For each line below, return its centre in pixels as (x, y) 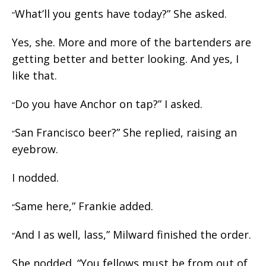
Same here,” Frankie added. (84, 206)
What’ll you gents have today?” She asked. (121, 14)
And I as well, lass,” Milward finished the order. (133, 235)
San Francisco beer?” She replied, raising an (126, 132)
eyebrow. (35, 149)
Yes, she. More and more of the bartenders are (132, 42)
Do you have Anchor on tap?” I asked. (109, 104)
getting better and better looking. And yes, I (125, 59)
